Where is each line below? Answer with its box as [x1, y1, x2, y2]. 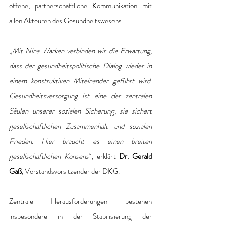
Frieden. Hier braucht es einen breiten [9, 136, 152, 147]
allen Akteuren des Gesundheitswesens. [9, 15, 125, 27]
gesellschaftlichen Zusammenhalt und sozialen [9, 121, 152, 132]
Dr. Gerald [119, 151, 152, 162]
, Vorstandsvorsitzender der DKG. [22, 166, 121, 177]
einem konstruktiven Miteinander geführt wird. [9, 75, 152, 87]
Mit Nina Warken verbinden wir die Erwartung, [12, 45, 152, 57]
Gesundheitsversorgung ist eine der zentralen [9, 90, 152, 102]
